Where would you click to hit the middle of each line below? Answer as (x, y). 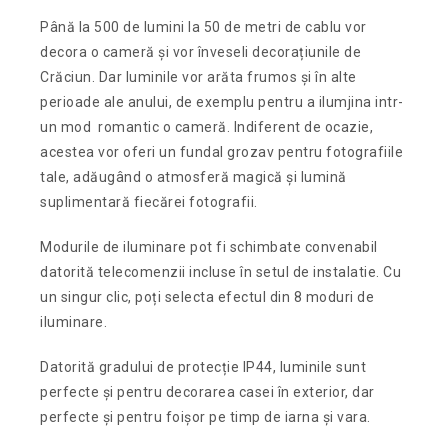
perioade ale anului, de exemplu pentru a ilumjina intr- (222, 101)
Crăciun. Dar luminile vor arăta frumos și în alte (198, 76)
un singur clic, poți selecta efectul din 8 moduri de (207, 296)
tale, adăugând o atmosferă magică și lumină (193, 176)
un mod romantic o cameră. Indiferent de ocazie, (207, 126)
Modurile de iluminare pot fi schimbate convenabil (209, 246)
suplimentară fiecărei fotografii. (149, 201)
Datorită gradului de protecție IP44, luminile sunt (203, 366)
